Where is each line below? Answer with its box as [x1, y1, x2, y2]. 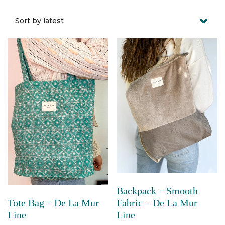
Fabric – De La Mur [117, 197, 198, 208]
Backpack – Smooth [117, 185, 198, 196]
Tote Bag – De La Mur [8, 197, 99, 209]
